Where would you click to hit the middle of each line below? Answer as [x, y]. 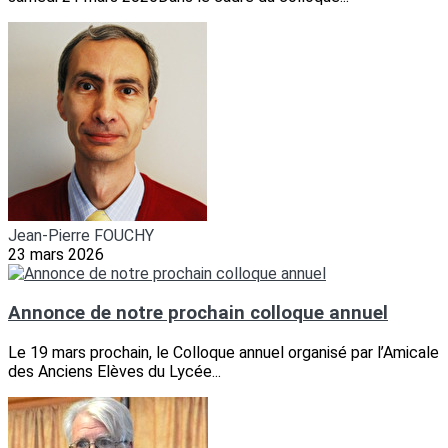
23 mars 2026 [56, 255]
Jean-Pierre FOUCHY [81, 236]
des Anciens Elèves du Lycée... [114, 371]
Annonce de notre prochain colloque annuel [198, 313]
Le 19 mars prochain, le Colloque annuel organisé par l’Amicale [223, 352]
